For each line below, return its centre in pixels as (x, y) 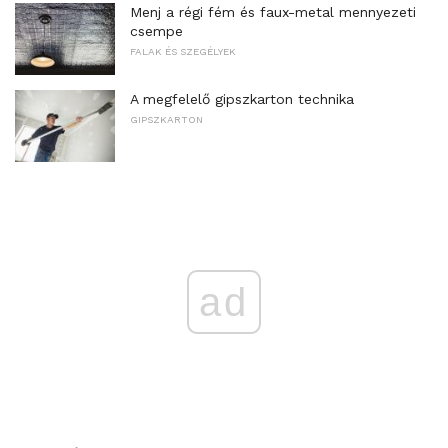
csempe (156, 31)
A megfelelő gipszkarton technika (242, 98)
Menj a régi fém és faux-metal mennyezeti (273, 12)
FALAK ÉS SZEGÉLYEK (183, 52)
